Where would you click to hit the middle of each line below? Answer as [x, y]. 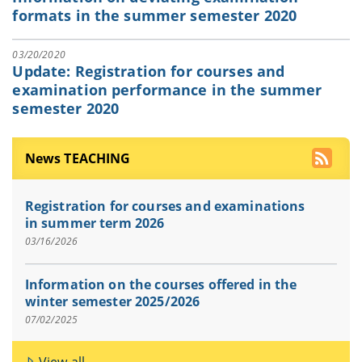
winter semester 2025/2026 [112, 302]
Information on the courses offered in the [161, 285]
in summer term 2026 [95, 223]
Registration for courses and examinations [165, 206]
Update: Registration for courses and [149, 72]
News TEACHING [78, 158]
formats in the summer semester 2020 [155, 16]
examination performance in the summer [167, 90]
